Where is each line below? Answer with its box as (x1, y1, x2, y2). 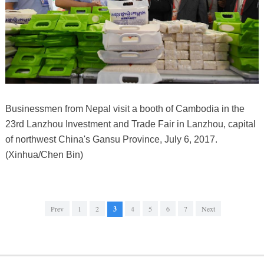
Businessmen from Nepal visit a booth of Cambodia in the (5, 103, 245, 114)
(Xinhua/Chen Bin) (5, 149, 83, 160)
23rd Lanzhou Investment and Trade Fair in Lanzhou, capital (5, 118, 256, 129)
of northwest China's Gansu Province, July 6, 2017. (5, 134, 217, 144)
